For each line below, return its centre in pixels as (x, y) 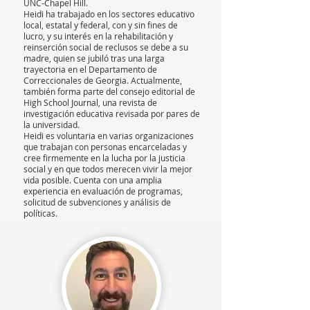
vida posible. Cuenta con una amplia (93, 180)
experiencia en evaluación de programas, (103, 191)
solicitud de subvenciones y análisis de (97, 202)
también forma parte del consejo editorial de (109, 91)
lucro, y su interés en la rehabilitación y (98, 36)
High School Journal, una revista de (90, 102)
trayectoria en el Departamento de (90, 69)
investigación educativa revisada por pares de (112, 113)
